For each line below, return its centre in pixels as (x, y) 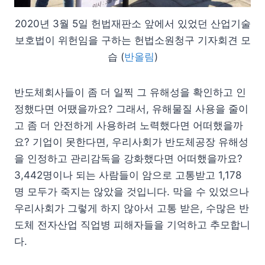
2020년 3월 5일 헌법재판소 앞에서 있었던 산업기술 (132, 23)
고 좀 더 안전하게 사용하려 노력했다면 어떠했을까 (129, 125)
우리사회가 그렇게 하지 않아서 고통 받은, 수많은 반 (132, 208)
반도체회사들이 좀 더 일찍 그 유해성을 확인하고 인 (130, 92)
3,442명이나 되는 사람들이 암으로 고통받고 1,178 (128, 175)
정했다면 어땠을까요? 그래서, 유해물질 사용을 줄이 (131, 109)
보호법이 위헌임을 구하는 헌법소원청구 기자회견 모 (132, 40)
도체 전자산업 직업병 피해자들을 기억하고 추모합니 (132, 224)
